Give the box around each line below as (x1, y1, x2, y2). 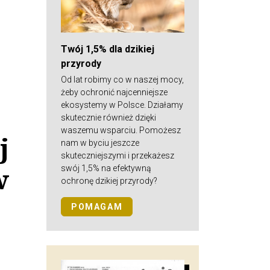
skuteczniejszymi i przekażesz (61, 150, 174, 160)
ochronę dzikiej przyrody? (61, 175, 157, 186)
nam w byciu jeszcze (61, 137, 139, 148)
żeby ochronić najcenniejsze (61, 87, 168, 97)
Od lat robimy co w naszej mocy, (61, 74, 184, 84)
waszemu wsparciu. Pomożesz (61, 125, 181, 135)
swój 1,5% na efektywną (61, 163, 151, 173)
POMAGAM (71, 201, 123, 212)
